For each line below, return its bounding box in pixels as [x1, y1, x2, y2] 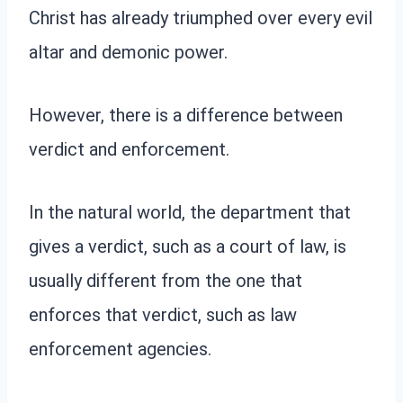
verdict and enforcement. [29, 138, 229, 160]
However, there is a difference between [29, 103, 343, 126]
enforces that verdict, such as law [29, 303, 297, 326]
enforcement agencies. [29, 337, 211, 360]
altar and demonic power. [29, 40, 228, 63]
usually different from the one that [29, 269, 302, 291]
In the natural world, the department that [29, 201, 351, 223]
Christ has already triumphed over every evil [29, 6, 372, 29]
